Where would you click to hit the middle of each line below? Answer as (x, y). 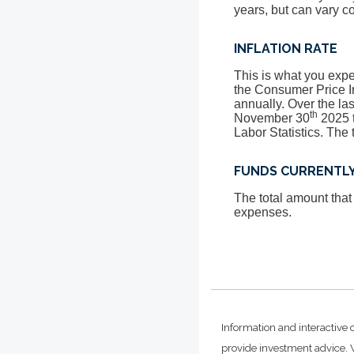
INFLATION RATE (286, 49)
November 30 (272, 119)
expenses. (263, 213)
